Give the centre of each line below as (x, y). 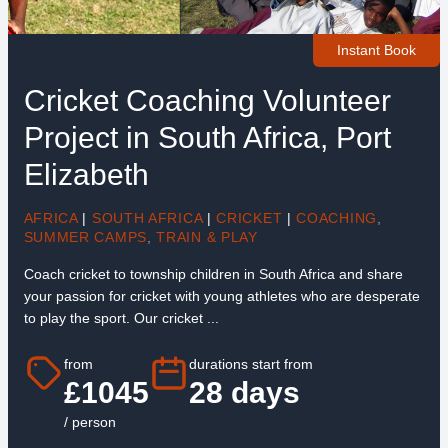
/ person (89, 422)
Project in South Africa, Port (207, 137)
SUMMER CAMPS (85, 236)
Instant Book (377, 50)
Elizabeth (86, 174)
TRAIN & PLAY (207, 236)
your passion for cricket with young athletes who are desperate (221, 295)
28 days (244, 393)
